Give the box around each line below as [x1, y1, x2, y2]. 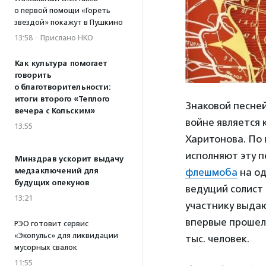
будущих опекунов [14, 178, 89, 188]
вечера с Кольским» [14, 106, 95, 116]
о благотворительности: [14, 83, 110, 92]
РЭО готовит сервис [14, 219, 88, 228]
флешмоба [185, 166, 237, 178]
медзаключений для [14, 166, 98, 176]
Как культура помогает [14, 59, 107, 68]
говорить [14, 71, 51, 80]
